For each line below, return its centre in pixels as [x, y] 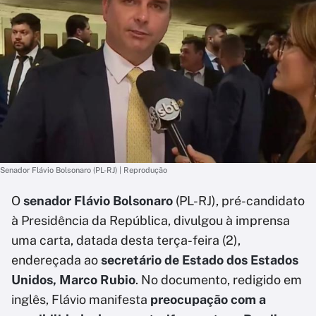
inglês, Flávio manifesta [81, 299]
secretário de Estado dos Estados [200, 260]
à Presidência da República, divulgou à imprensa [151, 220]
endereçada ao [56, 260]
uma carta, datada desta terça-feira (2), [126, 240]
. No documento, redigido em [219, 280]
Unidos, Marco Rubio [73, 280]
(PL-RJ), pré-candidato [239, 201]
